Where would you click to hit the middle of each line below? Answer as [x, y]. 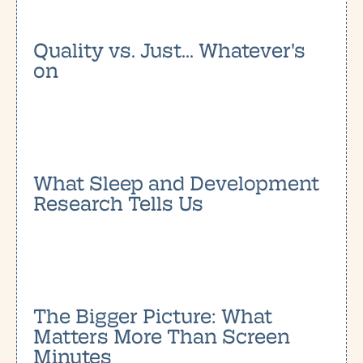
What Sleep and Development [176, 181]
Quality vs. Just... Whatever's [169, 49]
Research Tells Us [118, 202]
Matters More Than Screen [162, 335]
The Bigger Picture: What [153, 314]
